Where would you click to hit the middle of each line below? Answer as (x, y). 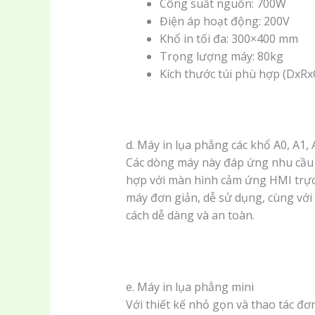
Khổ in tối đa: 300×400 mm (229, 38)
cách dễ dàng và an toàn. (190, 215)
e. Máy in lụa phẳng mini (189, 287)
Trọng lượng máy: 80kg (221, 56)
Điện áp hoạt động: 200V (224, 21)
